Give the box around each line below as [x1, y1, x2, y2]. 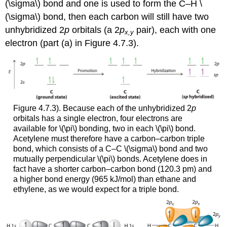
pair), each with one [134, 25, 216, 35]
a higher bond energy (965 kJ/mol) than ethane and [13, 174, 196, 183]
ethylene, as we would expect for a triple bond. [13, 184, 179, 194]
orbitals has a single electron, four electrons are [13, 113, 182, 123]
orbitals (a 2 [69, 25, 120, 35]
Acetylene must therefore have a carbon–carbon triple [13, 134, 205, 143]
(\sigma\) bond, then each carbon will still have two [5, 12, 209, 22]
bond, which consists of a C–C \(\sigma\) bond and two [13, 144, 208, 153]
